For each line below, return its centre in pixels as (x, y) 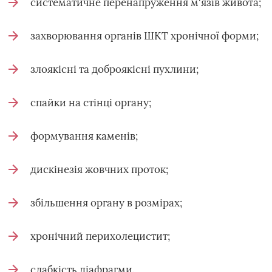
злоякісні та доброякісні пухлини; (114, 69)
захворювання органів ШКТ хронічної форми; (144, 36)
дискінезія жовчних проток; (99, 169)
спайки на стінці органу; (91, 103)
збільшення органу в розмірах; (106, 203)
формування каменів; (84, 136)
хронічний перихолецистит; (100, 236)
